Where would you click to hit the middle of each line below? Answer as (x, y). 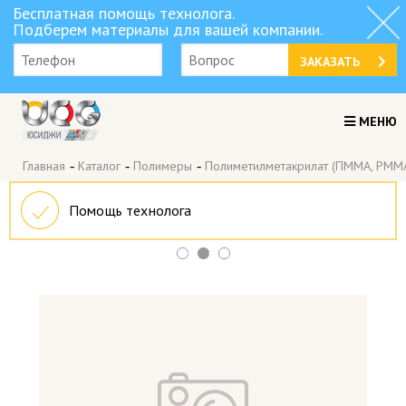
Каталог (99, 166)
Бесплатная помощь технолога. (124, 13)
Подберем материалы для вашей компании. (168, 29)
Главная (44, 166)
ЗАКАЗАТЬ (329, 62)
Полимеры (163, 166)
